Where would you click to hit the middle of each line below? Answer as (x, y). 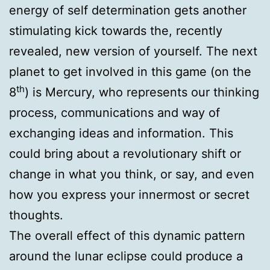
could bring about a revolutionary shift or (125, 154)
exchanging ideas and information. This (121, 133)
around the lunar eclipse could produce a (126, 256)
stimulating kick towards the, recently (116, 31)
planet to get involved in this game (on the (130, 72)
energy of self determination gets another (128, 10)
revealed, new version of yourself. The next (133, 51)
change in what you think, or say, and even (132, 174)
